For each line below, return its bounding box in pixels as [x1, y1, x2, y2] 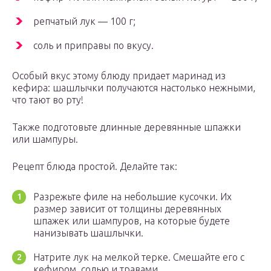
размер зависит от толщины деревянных [33, 203, 221, 215]
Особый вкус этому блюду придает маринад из [12, 70, 226, 82]
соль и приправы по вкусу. [33, 40, 154, 51]
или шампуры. [12, 134, 78, 145]
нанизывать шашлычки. [33, 227, 143, 239]
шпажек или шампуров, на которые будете [33, 215, 230, 227]
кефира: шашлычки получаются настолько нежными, [12, 82, 255, 94]
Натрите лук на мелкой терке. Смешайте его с [33, 252, 244, 263]
